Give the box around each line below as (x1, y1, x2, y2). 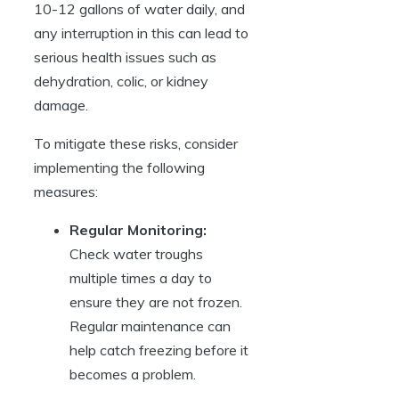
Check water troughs (69, 245, 203, 264)
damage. (34, 96, 88, 115)
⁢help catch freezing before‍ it (69, 341, 248, 360)
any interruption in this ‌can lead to (34, 24, 248, 43)
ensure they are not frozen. (69, 293, 242, 312)
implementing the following (34, 159, 205, 177)
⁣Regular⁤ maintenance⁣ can (69, 317, 231, 336)
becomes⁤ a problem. (69, 365, 196, 384)
